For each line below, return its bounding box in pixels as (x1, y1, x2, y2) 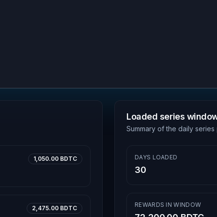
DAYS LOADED (135, 154, 178, 161)
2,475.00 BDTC (32, 204, 77, 212)
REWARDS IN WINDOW (135, 201, 201, 208)
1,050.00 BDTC (33, 155, 77, 162)
